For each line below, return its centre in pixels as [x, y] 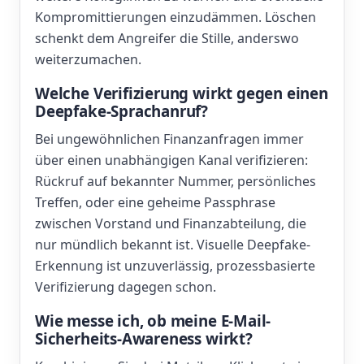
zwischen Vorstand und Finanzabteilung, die [171, 223]
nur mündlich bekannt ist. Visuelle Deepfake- [173, 245]
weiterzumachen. [88, 59]
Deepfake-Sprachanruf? [122, 111]
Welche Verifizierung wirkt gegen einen [182, 93]
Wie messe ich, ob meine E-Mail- [153, 321]
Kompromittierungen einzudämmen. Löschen [175, 17]
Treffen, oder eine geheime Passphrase [155, 202]
